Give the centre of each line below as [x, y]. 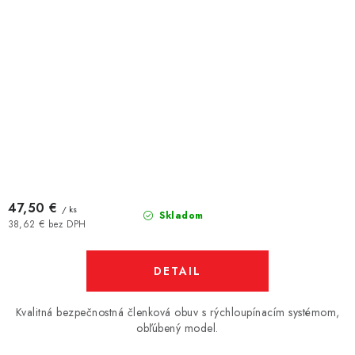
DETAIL [177, 271]
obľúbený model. [177, 328]
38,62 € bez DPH [47, 224]
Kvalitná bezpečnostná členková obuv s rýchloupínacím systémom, [177, 312]
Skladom [179, 216]
